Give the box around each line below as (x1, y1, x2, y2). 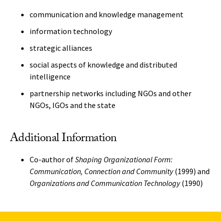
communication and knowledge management (30, 9, 184, 19)
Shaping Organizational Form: (75, 154, 173, 164)
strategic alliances (30, 43, 92, 53)
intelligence (30, 72, 71, 81)
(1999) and (173, 166, 210, 176)
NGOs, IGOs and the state (30, 100, 115, 110)
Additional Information (10, 129, 117, 149)
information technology (30, 26, 112, 36)
